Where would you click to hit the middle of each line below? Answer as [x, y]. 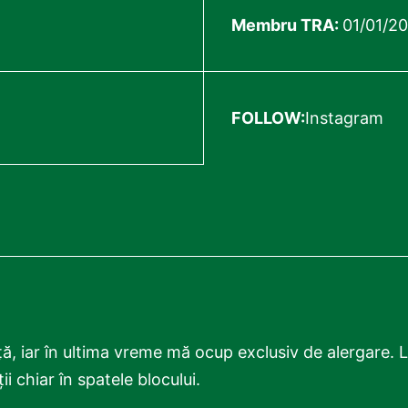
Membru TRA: [287, 25]
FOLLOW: [268, 118]
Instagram [344, 118]
